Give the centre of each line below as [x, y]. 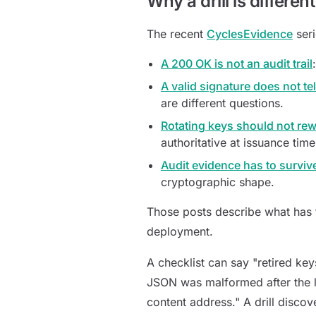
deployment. [180, 231]
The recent [177, 34]
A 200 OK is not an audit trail [237, 63]
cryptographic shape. [218, 182]
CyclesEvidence [250, 34]
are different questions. [222, 103]
